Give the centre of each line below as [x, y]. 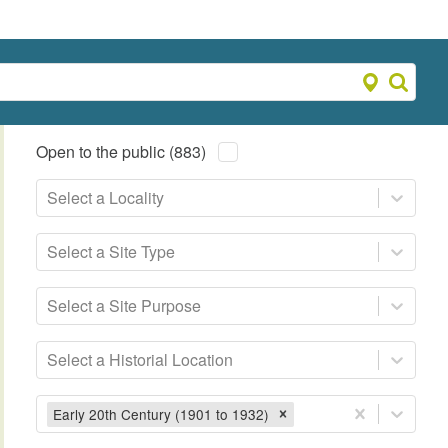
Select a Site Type [111, 252]
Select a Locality [106, 198]
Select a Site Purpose [124, 306]
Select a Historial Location [140, 360]
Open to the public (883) [121, 152]
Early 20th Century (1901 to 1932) [161, 413]
